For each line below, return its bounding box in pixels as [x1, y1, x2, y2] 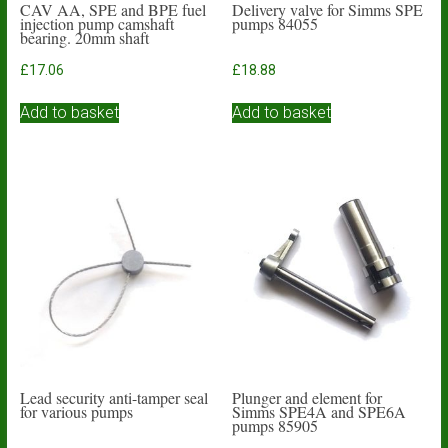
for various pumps [19, 401, 133, 422]
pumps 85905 [232, 415, 319, 436]
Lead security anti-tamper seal [19, 387, 208, 408]
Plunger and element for [232, 387, 383, 408]
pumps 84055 [232, 13, 319, 35]
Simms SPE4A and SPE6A [232, 401, 407, 422]
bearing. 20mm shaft [19, 27, 149, 49]
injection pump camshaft [19, 13, 174, 35]
